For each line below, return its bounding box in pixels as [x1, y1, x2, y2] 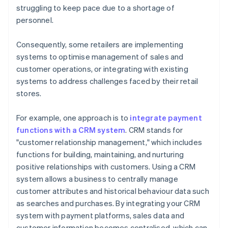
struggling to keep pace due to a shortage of [16, 3, 175, 13]
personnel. [16, 15, 53, 25]
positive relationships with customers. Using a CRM [16, 161, 196, 172]
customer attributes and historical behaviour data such [16, 186, 209, 196]
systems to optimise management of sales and [16, 51, 184, 62]
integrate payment [130, 112, 202, 123]
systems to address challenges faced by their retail [16, 76, 198, 87]
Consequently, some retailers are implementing [16, 39, 184, 50]
